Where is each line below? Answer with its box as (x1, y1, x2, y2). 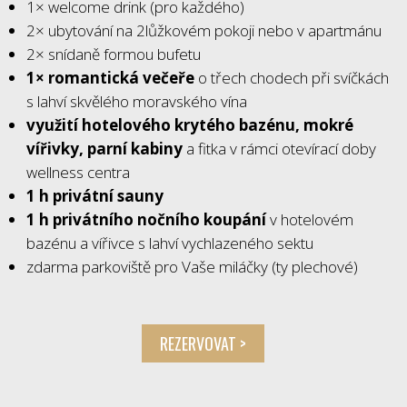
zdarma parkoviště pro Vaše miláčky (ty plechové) (25, 256, 358, 277)
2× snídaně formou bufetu (25, 44, 201, 65)
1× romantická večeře (25, 67, 194, 88)
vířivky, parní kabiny (25, 138, 183, 159)
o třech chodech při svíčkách (194, 67, 389, 88)
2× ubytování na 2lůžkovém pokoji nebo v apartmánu (25, 20, 382, 41)
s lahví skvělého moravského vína (25, 91, 247, 112)
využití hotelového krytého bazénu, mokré (25, 114, 353, 135)
